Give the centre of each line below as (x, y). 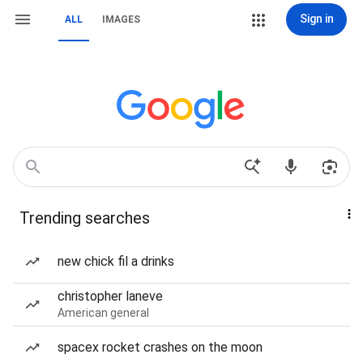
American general (103, 313)
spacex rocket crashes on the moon (160, 347)
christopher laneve (110, 296)
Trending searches (85, 218)
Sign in (316, 19)
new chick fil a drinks (116, 261)
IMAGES (121, 19)
